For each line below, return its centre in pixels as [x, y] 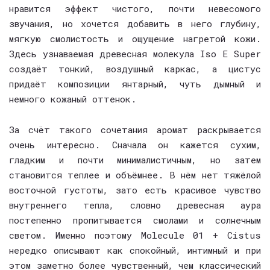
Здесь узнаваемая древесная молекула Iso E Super [135, 54]
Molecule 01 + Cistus [201, 235]
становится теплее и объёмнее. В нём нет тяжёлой [135, 175]
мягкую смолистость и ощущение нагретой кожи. [135, 39]
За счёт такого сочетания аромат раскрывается [135, 130]
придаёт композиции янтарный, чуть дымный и [135, 84]
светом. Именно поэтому [75, 235]
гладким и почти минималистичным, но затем [135, 160]
